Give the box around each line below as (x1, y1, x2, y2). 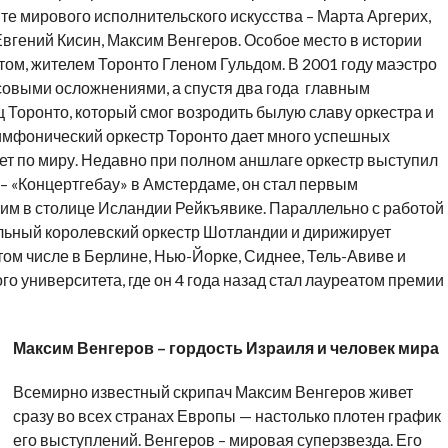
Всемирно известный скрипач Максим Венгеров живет (12, 382, 413, 401)
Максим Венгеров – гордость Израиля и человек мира (12, 338, 439, 357)
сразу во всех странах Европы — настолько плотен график (12, 406, 441, 425)
